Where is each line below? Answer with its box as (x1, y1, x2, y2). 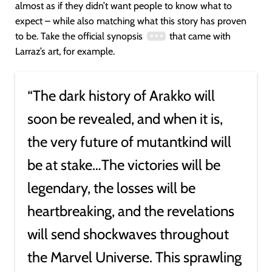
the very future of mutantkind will (27, 133, 231, 151)
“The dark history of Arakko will (27, 87, 215, 104)
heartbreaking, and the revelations (27, 202, 234, 220)
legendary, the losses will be (27, 179, 195, 197)
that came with (166, 30, 231, 42)
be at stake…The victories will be (27, 156, 220, 174)
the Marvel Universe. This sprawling (27, 248, 242, 266)
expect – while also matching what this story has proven (15, 15, 246, 27)
